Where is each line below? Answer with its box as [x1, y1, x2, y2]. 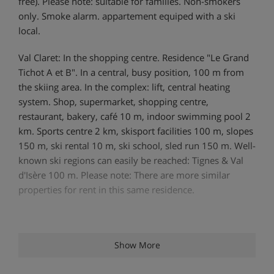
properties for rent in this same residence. [18, 183, 194, 196]
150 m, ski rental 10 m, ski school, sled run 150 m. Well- [18, 139, 256, 152]
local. [18, 24, 40, 37]
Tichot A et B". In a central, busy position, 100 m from [18, 65, 244, 78]
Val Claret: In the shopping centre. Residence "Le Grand [18, 51, 249, 64]
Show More [114, 239, 160, 251]
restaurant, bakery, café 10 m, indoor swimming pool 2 [18, 109, 251, 122]
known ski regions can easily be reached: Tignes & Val [18, 154, 243, 166]
